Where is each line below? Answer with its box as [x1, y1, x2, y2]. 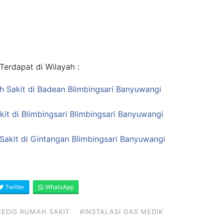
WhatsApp [44, 183, 74, 191]
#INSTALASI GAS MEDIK [80, 208, 163, 216]
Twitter [3, 183, 24, 191]
